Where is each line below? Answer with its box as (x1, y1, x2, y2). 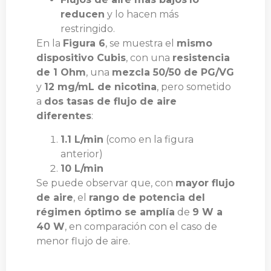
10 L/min (60, 162, 103, 174)
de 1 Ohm (36, 67, 86, 79)
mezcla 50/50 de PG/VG (112, 67, 234, 79)
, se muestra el (105, 38, 177, 50)
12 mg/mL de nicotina (44, 81, 157, 93)
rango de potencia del (89, 191, 205, 203)
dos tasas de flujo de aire (44, 96, 177, 108)
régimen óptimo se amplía (36, 206, 175, 218)
